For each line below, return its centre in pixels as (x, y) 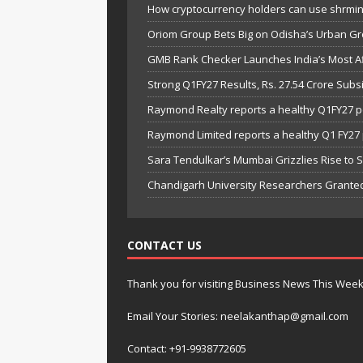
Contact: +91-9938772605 (187, 349)
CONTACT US (164, 246)
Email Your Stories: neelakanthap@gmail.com (238, 316)
